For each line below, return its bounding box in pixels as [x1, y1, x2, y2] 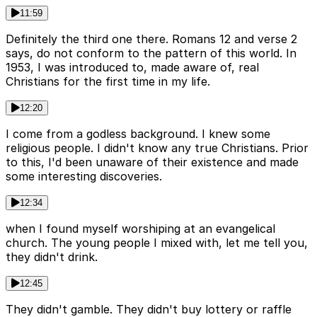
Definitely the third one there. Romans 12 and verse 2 [6, 32, 297, 47]
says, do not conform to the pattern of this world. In [6, 46, 296, 61]
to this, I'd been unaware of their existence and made [6, 155, 299, 170]
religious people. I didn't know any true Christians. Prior [6, 141, 309, 156]
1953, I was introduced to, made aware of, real [6, 60, 259, 75]
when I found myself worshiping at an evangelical [6, 221, 275, 236]
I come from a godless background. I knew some [6, 127, 270, 142]
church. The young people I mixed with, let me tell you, [6, 236, 308, 250]
